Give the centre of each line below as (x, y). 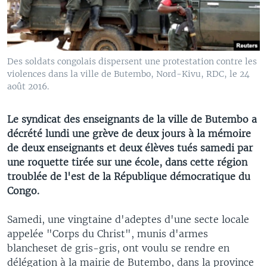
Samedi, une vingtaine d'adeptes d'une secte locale (128, 219)
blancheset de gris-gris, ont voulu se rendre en (118, 248)
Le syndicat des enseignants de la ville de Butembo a (132, 119)
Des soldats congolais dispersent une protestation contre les (132, 61)
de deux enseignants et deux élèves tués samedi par (130, 148)
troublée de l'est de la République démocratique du (129, 176)
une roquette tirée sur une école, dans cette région (127, 162)
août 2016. (28, 86)
